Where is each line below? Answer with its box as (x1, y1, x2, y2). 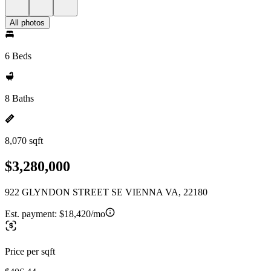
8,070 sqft (5, 135, 43, 146)
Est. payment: (5, 208, 59, 219)
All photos (10, 18, 45, 27)
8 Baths (5, 93, 34, 103)
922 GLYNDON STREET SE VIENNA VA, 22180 (5, 186, 207, 197)
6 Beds (5, 51, 31, 61)
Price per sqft (5, 246, 55, 256)
